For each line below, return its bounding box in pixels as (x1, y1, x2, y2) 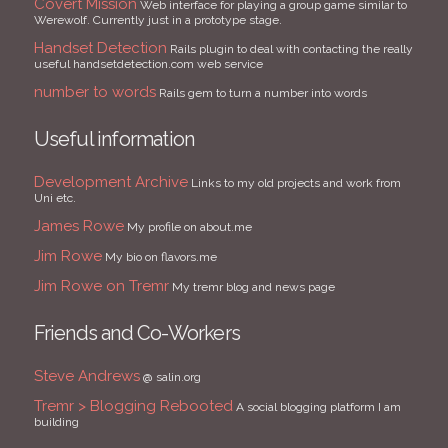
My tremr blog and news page (168, 280, 335, 294)
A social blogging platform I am (232, 400, 401, 414)
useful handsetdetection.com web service (33, 57, 263, 71)
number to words (33, 83, 156, 101)
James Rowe (33, 217, 124, 235)
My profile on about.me (123, 220, 252, 234)
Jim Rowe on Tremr (33, 277, 169, 295)
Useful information (33, 127, 195, 151)
